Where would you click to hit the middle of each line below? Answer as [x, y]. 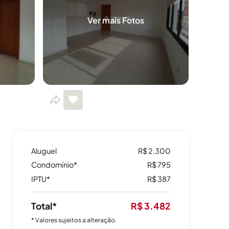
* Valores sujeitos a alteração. [74, 220]
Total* [44, 206]
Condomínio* [54, 165]
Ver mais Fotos [116, 20]
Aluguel [44, 151]
